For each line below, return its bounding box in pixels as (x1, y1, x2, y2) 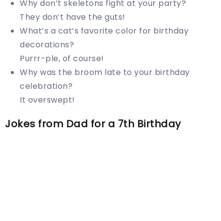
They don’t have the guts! (20, 11, 125, 23)
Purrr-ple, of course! (20, 53, 104, 65)
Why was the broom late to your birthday (20, 67, 190, 78)
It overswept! (20, 94, 75, 106)
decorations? (20, 39, 74, 51)
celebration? (20, 80, 73, 92)
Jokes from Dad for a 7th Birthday (5, 117, 181, 131)
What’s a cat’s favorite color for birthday (20, 25, 188, 37)
